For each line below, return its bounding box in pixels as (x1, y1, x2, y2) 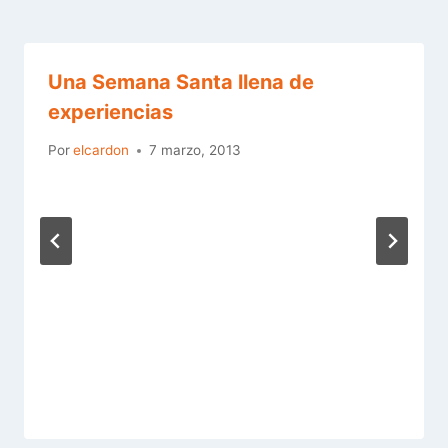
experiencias (48, 99, 173, 124)
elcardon (73, 142, 130, 159)
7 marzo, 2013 (149, 142, 242, 159)
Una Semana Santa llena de (48, 69, 314, 94)
